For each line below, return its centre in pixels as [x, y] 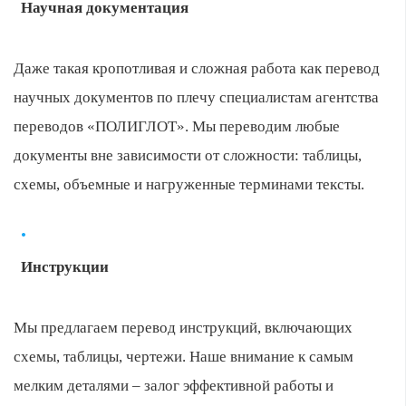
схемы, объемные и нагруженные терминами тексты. [189, 184]
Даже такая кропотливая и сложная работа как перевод [197, 68]
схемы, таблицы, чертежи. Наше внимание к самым [184, 357]
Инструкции [65, 267]
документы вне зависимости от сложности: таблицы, [188, 155]
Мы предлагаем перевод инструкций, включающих [183, 328]
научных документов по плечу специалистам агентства [196, 97]
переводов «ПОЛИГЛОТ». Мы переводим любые [177, 126]
